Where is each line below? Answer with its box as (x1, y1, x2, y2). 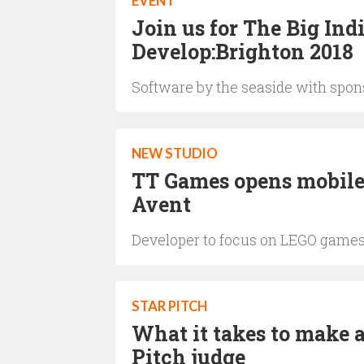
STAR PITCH (132, 298, 207, 314)
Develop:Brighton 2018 (132, 38, 353, 65)
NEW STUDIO (132, 145, 218, 162)
